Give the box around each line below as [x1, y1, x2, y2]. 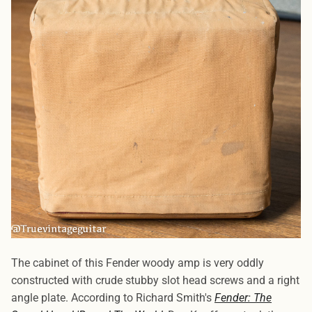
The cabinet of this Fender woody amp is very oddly [11, 256, 264, 270]
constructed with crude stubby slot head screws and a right [11, 274, 299, 288]
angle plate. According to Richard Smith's [11, 291, 214, 305]
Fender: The [214, 291, 272, 305]
